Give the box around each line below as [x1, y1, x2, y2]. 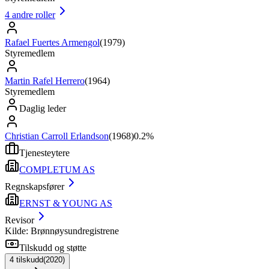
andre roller [12, 9, 55, 20]
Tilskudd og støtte [19, 242, 86, 253]
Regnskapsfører [5, 181, 64, 192]
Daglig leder [19, 103, 66, 113]
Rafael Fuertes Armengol [5, 37, 100, 47]
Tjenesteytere [19, 147, 70, 158]
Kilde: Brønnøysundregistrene [5, 225, 119, 236]
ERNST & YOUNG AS [19, 198, 112, 208]
